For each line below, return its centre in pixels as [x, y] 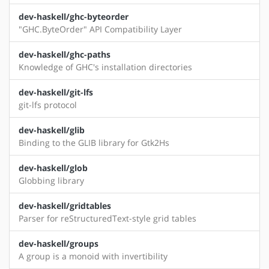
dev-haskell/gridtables [65, 206]
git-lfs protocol [48, 105]
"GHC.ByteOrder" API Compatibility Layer [100, 29]
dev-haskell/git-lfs [56, 92]
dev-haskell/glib [52, 130]
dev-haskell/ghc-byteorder [74, 17]
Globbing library [51, 181]
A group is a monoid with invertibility [93, 256]
